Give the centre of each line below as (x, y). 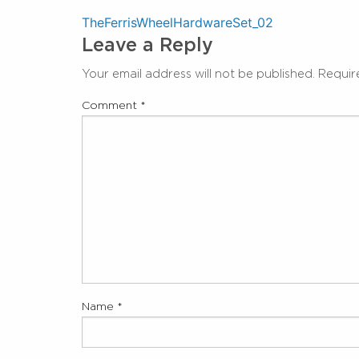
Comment (111, 105)
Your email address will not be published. (198, 73)
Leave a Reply (147, 44)
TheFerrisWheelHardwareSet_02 (177, 22)
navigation (147, 64)
